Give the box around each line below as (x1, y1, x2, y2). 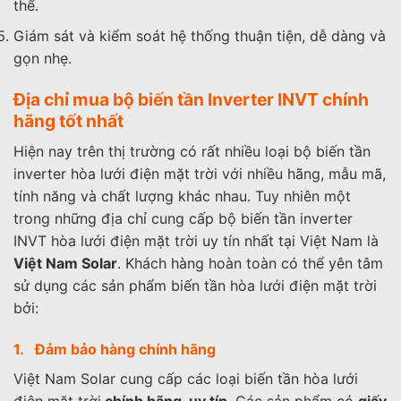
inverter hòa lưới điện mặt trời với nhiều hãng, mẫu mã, (13, 164, 386, 183)
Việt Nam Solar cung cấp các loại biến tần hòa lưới (13, 369, 358, 388)
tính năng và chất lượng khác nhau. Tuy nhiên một (13, 186, 351, 205)
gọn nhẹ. (13, 49, 72, 68)
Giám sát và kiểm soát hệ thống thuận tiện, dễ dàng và (13, 27, 386, 46)
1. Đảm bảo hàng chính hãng (13, 339, 216, 358)
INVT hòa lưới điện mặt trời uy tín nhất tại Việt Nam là (13, 231, 379, 250)
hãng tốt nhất (13, 110, 124, 132)
